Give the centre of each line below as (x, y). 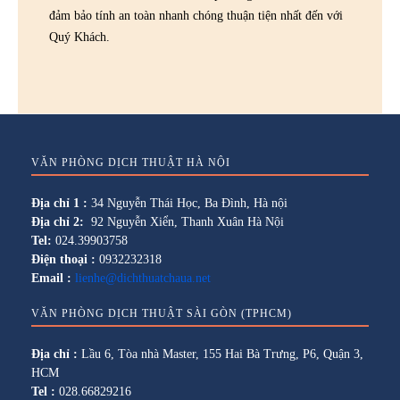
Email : (51, 278)
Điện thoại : (63, 259)
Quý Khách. (79, 37)
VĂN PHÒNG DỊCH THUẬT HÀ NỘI (131, 162)
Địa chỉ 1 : (59, 203)
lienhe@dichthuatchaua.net (143, 278)
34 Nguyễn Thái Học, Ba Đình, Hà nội (187, 203)
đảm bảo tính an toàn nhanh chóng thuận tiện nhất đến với (196, 15)
